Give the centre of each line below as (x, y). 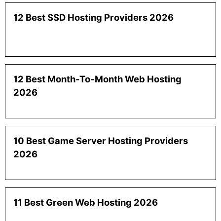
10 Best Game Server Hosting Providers (101, 141)
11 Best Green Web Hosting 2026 (86, 203)
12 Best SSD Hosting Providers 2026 (93, 18)
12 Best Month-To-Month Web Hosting (98, 79)
